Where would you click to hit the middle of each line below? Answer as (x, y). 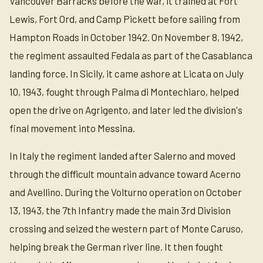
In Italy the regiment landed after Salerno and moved (122, 156)
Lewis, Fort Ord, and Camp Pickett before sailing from (125, 19)
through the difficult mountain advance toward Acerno (125, 174)
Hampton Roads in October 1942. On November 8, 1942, (126, 37)
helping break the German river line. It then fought (116, 247)
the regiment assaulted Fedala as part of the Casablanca (131, 55)
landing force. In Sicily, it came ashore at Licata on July (127, 73)
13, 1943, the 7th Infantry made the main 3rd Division (120, 210)
